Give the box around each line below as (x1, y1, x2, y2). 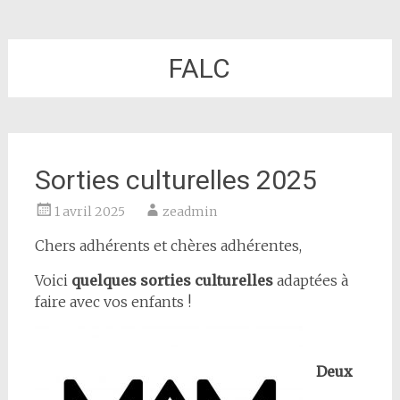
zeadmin (162, 204, 217, 220)
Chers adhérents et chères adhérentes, (34, 237, 302, 254)
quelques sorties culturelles (71, 271, 273, 289)
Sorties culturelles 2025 (34, 164, 317, 196)
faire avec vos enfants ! (34, 293, 191, 311)
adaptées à (272, 271, 348, 289)
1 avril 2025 (54, 204, 125, 220)
